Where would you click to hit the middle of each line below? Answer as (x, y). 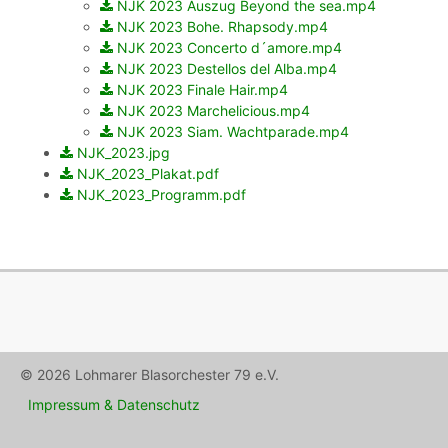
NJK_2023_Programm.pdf (161, 195)
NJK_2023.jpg (123, 153)
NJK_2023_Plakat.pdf (148, 174)
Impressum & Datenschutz (114, 405)
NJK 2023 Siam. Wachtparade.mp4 (233, 132)
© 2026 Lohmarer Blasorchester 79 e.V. (149, 375)
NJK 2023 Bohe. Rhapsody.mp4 (222, 27)
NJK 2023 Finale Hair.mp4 (202, 90)
